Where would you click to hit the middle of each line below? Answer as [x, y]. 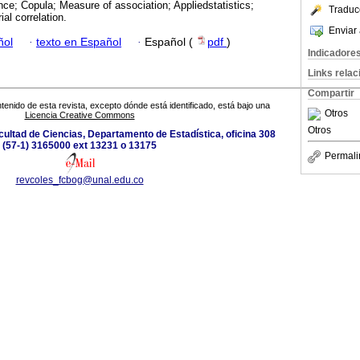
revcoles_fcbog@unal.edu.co [80, 180]
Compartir [331, 93]
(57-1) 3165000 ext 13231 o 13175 [80, 146]
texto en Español [79, 42]
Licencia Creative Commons [80, 115]
